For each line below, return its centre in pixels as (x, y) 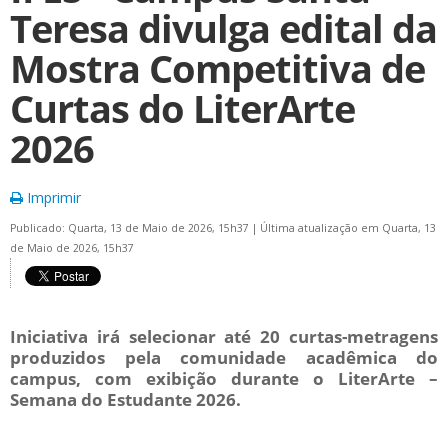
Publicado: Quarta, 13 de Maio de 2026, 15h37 (131, 228)
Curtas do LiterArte (182, 108)
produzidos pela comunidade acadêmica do (224, 357)
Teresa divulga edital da (223, 28)
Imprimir (52, 197)
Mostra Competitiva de (217, 68)
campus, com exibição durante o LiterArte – (224, 378)
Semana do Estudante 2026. (125, 399)
